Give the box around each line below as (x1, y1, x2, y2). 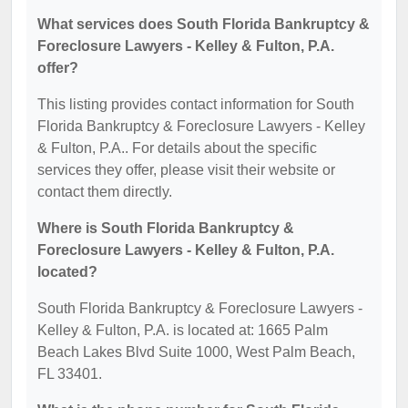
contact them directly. (37, 183, 172, 199)
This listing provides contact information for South (37, 96, 354, 112)
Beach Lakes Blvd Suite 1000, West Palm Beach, (37, 343, 355, 360)
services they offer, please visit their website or (37, 161, 335, 178)
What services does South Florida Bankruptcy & (37, 15, 370, 32)
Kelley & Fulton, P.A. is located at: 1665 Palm (37, 321, 328, 338)
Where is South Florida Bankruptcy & (37, 219, 294, 236)
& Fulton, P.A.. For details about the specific (37, 139, 317, 156)
